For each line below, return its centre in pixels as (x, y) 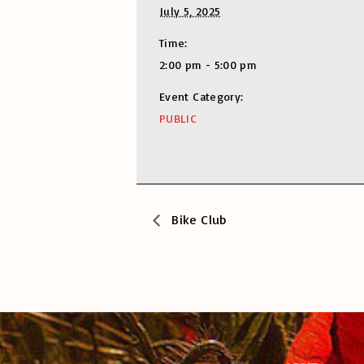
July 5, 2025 (190, 11)
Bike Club (197, 219)
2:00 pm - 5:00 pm (208, 65)
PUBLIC (178, 118)
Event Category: (201, 96)
